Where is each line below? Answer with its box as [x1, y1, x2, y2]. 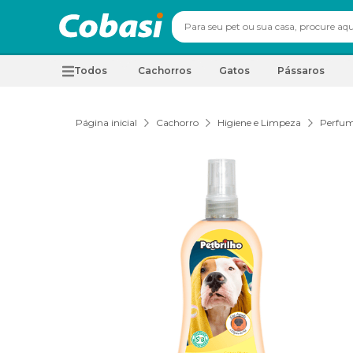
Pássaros [277, 65, 325, 76]
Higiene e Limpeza [217, 117, 301, 128]
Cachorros [138, 65, 191, 76]
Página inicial [76, 117, 137, 128]
